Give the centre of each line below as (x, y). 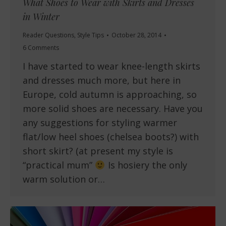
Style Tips (91, 35)
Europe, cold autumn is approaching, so (110, 95)
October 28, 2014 (136, 35)
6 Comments (41, 48)
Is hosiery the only (146, 165)
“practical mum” (59, 165)
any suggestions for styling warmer (100, 123)
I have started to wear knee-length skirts (111, 66)
